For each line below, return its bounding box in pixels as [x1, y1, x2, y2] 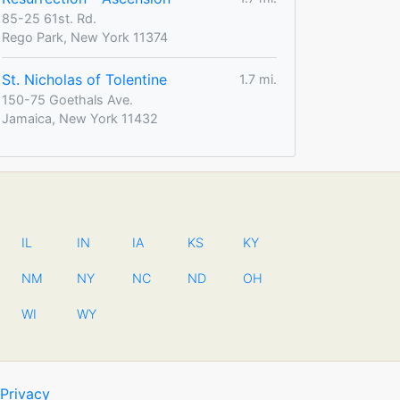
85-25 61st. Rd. [2, 10, 96, 26]
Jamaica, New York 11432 [2, 110, 158, 126]
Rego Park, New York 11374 [2, 29, 168, 45]
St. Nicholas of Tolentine [2, 70, 167, 88]
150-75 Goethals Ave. [2, 91, 133, 107]
